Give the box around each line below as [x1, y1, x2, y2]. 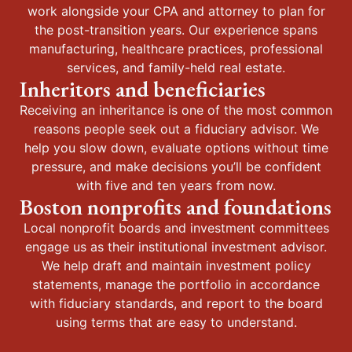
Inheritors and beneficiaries [20, 75, 266, 103]
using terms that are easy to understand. [55, 314, 297, 330]
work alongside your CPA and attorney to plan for [27, 3, 325, 19]
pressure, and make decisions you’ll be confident [31, 159, 321, 174]
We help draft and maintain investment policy [41, 258, 311, 273]
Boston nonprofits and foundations [20, 192, 332, 221]
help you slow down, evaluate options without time [24, 140, 328, 156]
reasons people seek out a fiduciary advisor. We [33, 121, 319, 137]
